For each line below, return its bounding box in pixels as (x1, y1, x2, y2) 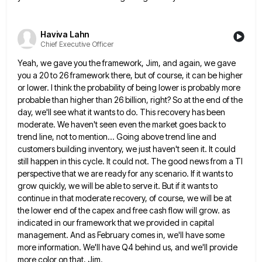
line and (187, 131, 216, 142)
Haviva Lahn (40, 29, 89, 39)
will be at (200, 192, 232, 203)
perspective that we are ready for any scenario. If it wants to (18, 168, 233, 178)
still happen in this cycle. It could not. (18, 156, 149, 166)
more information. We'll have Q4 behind (18, 242, 161, 252)
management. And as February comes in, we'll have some (18, 229, 225, 240)
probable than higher (18, 94, 94, 105)
